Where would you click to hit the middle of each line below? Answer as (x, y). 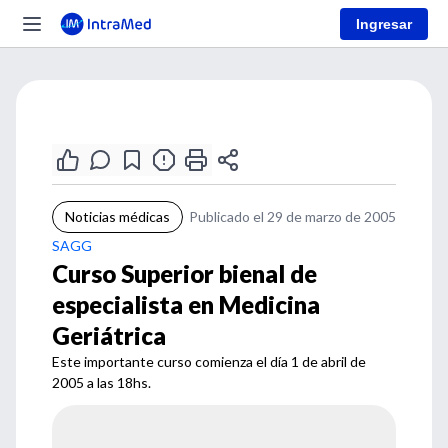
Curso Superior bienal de (184, 273)
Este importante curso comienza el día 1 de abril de (209, 361)
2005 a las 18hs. (101, 382)
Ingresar (384, 23)
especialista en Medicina (186, 304)
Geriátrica (109, 335)
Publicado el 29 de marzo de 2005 (292, 216)
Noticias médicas (117, 216)
